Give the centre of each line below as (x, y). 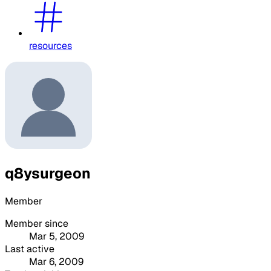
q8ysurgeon (48, 173)
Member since (37, 223)
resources (51, 45)
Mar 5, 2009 (57, 236)
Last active (30, 249)
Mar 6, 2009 (56, 261)
